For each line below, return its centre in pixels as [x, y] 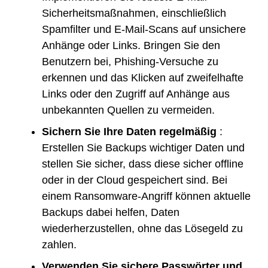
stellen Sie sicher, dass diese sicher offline [143, 164]
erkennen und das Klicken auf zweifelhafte [143, 77]
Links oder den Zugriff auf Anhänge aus [136, 94]
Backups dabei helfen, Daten [111, 212]
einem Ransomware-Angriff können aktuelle [146, 196]
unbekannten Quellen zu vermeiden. [128, 110]
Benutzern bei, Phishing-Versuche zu [130, 61]
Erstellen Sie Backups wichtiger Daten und [143, 147]
